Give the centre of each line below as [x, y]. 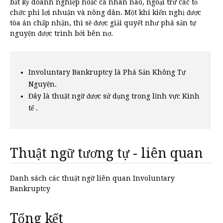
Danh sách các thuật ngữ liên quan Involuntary [92, 178]
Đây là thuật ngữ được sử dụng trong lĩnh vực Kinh [114, 96]
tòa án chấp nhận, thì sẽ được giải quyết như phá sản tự [103, 23]
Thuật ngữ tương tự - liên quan [107, 153]
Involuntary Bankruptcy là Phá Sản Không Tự [107, 72]
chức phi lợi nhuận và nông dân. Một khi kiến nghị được [106, 12]
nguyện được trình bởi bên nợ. [61, 33]
